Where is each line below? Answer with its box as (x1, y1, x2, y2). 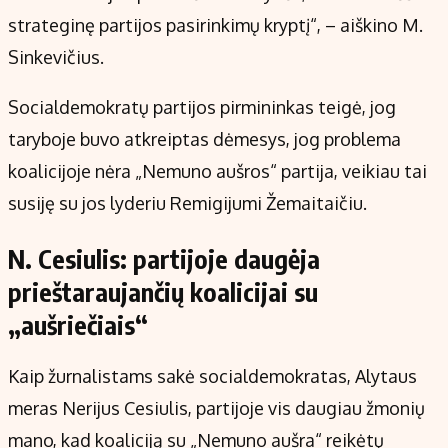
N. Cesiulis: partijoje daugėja (8, 243, 320, 276)
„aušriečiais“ (8, 309, 148, 342)
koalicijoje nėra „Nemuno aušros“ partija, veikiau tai (8, 160, 427, 183)
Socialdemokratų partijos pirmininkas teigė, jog (8, 96, 396, 119)
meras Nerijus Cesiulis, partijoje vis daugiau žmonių (8, 397, 425, 420)
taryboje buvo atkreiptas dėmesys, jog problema (8, 128, 401, 151)
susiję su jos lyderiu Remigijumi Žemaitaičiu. (8, 192, 367, 215)
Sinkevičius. (8, 46, 104, 69)
